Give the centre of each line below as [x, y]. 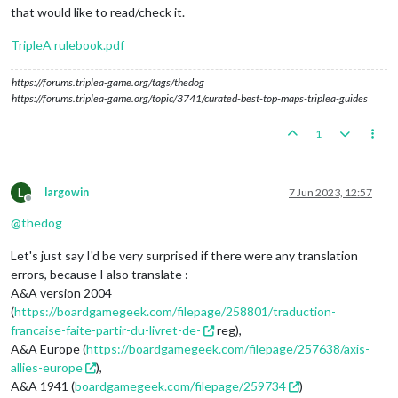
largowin [67, 192]
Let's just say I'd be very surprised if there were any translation [184, 255]
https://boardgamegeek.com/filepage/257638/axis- [228, 348]
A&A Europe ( [48, 348]
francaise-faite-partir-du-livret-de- [106, 330]
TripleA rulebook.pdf [68, 44]
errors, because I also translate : [99, 274]
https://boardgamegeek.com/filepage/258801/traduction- [175, 311]
